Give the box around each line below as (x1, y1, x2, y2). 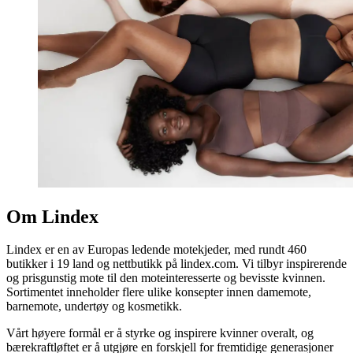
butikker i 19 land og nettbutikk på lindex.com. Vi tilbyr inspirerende (6, 257, 347, 271)
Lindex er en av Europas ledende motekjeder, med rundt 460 (6, 243, 307, 257)
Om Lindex (6, 206, 98, 227)
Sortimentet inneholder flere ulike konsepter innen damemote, (6, 285, 311, 299)
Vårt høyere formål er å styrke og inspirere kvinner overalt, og (6, 326, 314, 340)
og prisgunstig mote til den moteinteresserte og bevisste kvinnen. (6, 271, 325, 285)
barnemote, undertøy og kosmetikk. (6, 299, 182, 314)
